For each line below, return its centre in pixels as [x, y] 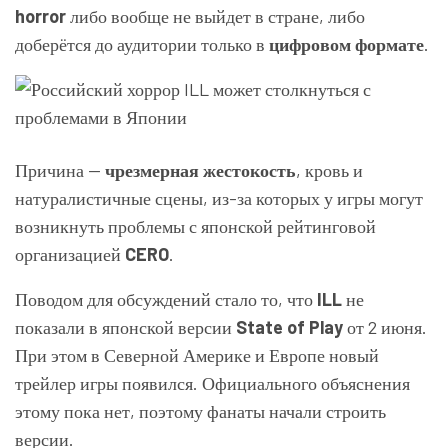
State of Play [289, 327]
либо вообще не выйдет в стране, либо [215, 16]
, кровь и [329, 170]
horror [40, 16]
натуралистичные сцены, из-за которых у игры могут [219, 198]
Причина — [60, 170]
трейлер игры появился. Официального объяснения [212, 383]
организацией [70, 254]
